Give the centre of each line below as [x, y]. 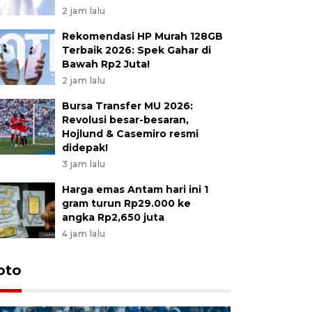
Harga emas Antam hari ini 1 [135, 189]
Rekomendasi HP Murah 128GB [142, 36]
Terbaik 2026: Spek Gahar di [136, 50]
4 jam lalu [84, 233]
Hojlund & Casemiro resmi [130, 133]
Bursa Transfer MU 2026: [127, 106]
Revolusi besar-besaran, [125, 119]
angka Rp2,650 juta [113, 217]
